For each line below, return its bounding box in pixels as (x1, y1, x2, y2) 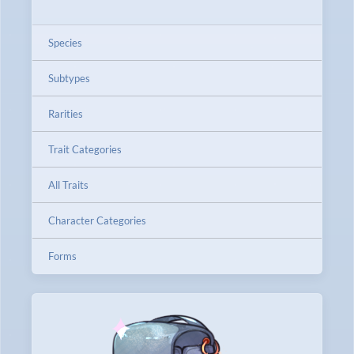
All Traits (48, 179, 88, 191)
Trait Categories (48, 143, 122, 156)
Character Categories (48, 214, 146, 227)
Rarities (48, 107, 83, 120)
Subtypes (48, 72, 90, 85)
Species (48, 36, 82, 49)
